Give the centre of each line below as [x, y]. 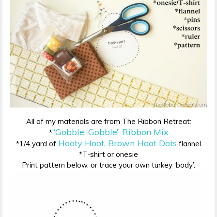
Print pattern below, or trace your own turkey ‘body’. [108, 165]
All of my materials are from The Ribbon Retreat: [108, 122]
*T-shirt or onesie [108, 155]
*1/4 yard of [37, 144]
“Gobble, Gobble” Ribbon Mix [110, 132]
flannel [189, 144]
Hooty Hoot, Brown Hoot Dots [117, 143]
